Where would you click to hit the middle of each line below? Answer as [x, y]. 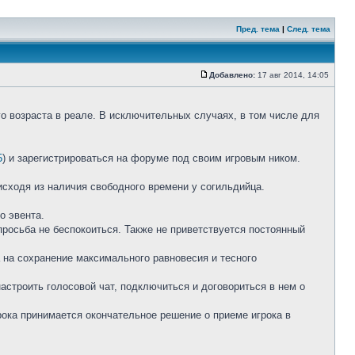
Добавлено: [232, 75]
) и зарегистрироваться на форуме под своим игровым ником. [151, 158]
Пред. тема [258, 29]
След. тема [309, 29]
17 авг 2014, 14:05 [293, 75]
